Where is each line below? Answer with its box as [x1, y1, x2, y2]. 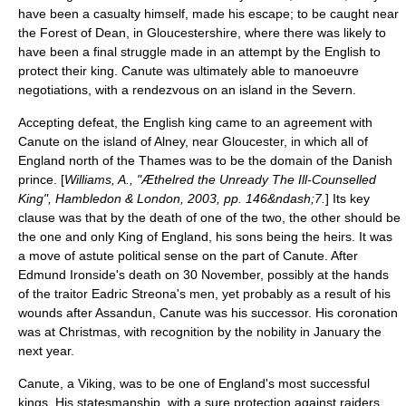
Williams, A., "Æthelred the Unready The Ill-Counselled [64, 172, 376, 187]
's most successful [266, 376, 370, 391]
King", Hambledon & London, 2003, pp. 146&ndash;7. [18, 191, 325, 206]
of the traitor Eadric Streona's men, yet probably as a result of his [18, 286, 391, 301]
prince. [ [18, 172, 64, 187]
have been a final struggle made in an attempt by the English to [18, 44, 381, 59]
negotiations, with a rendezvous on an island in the [18, 82, 312, 97]
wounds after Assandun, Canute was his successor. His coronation [18, 305, 398, 320]
